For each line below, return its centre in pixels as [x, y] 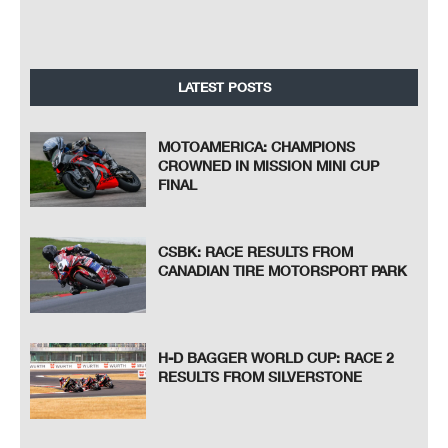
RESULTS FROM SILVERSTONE [260, 377]
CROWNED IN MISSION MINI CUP [269, 165]
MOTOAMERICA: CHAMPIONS [257, 146]
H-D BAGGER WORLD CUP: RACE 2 [276, 358]
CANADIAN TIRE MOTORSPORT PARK [283, 271]
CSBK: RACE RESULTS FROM [256, 252]
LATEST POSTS [224, 86]
